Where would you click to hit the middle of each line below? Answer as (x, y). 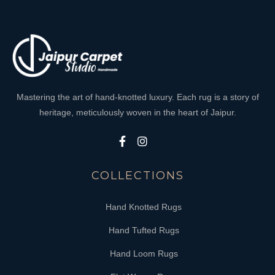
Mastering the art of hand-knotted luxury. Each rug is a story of (137, 97)
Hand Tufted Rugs (144, 230)
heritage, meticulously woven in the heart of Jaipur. (137, 112)
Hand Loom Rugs (144, 253)
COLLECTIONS (137, 175)
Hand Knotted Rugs (144, 207)
